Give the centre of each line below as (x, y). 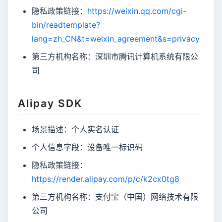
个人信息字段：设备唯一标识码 (87, 147)
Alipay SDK (50, 104)
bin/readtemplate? (66, 25)
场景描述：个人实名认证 (75, 130)
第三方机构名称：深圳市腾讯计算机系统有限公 (115, 57)
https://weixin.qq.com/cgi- (137, 11)
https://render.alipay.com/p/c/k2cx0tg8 (106, 179)
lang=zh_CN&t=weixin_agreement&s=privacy (116, 39)
